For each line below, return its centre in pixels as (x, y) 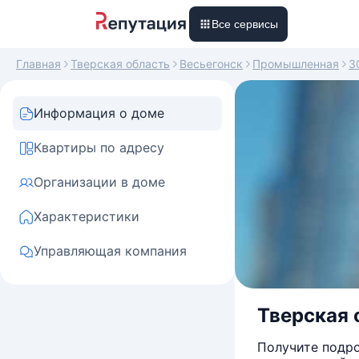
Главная (38, 64)
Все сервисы (245, 24)
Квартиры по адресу (99, 147)
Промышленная (296, 64)
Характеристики (87, 216)
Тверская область (120, 64)
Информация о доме (99, 113)
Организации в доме (99, 182)
